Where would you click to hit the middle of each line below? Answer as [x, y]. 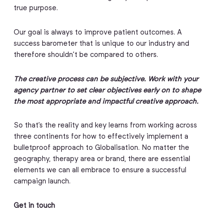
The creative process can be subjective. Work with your [106, 79]
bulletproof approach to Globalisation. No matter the [101, 148]
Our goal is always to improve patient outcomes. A [98, 33]
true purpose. [36, 9]
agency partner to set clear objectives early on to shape [107, 90]
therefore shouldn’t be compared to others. [87, 55]
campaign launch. [42, 182]
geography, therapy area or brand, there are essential [102, 159]
